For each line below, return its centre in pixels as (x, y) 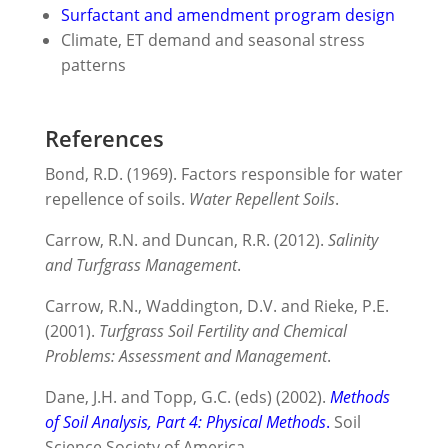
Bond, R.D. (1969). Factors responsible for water (223, 173)
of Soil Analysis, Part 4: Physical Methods (185, 421)
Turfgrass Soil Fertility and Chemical (222, 330)
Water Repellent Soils (261, 198)
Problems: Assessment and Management (185, 355)
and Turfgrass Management (140, 264)
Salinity (352, 239)
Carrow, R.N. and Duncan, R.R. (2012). (186, 239)
